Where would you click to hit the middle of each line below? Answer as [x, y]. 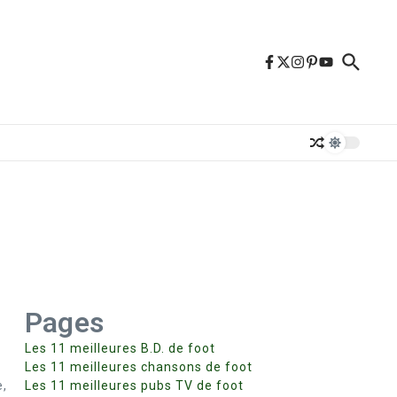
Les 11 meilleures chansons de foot [139, 367]
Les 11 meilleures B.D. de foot [120, 348]
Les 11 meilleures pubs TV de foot [134, 385]
